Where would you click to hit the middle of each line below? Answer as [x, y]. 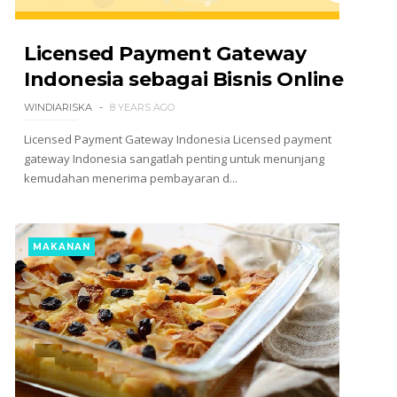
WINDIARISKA [58, 107]
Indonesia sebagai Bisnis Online [183, 79]
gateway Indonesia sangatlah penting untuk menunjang [174, 159]
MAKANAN [61, 247]
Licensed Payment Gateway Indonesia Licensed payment [177, 139]
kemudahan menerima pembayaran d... [130, 178]
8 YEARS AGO [142, 107]
